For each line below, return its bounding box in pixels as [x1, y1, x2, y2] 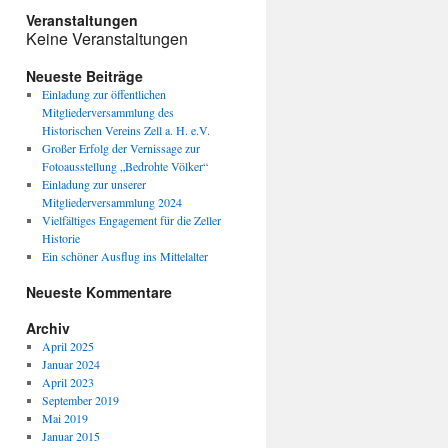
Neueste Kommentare [26, 282, 172, 302]
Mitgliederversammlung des [41, 104, 174, 120]
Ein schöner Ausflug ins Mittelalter [41, 248, 208, 264]
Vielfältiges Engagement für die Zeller [41, 212, 221, 228]
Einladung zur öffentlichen [41, 86, 166, 102]
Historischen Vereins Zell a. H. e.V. [41, 122, 210, 138]
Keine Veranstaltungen [26, 27, 188, 50]
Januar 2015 [41, 428, 100, 444]
